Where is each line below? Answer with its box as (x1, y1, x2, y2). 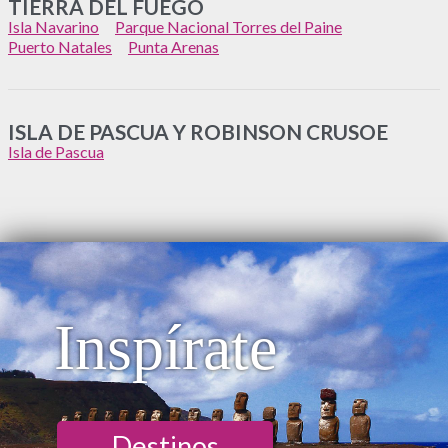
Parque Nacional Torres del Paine (115, 16, 342, 36)
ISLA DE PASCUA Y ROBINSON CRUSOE (8, 118, 388, 144)
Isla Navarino (8, 16, 99, 36)
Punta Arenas (128, 36, 219, 56)
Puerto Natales (8, 36, 112, 56)
